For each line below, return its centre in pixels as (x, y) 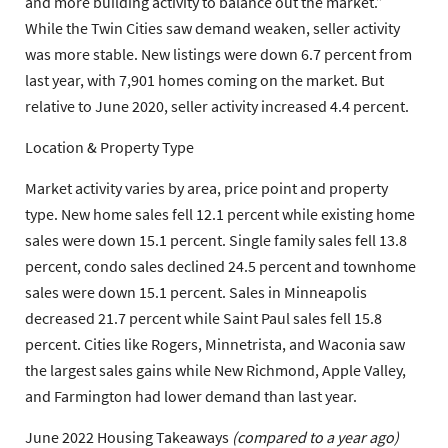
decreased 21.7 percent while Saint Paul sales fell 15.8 (203, 318)
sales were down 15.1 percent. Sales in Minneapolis (196, 292)
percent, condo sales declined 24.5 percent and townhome (220, 266)
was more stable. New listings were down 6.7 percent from (218, 54)
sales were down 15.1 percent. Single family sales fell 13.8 (216, 240)
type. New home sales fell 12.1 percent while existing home (220, 214)
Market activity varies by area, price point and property (206, 188)
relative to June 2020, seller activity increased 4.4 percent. (217, 106)
